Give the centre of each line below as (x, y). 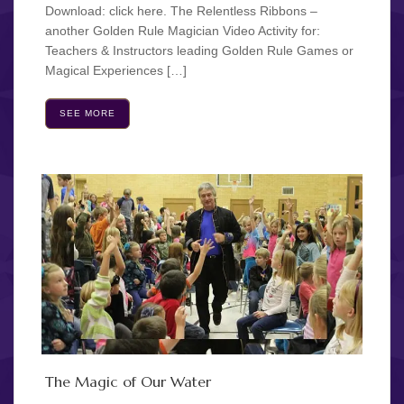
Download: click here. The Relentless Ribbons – (181, 10)
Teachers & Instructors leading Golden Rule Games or (199, 50)
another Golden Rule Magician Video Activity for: (183, 30)
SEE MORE (87, 113)
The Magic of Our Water (128, 381)
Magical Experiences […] (116, 70)
